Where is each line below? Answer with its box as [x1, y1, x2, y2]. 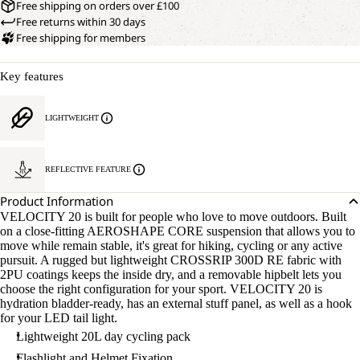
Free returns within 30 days [16, 14, 145, 30]
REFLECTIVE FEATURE [45, 165, 131, 174]
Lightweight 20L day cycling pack [16, 329, 190, 344]
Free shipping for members [16, 31, 145, 46]
